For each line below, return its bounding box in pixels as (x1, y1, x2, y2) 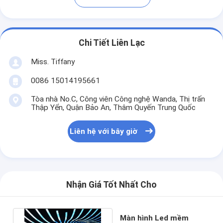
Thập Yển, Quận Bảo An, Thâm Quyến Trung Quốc (30, 103, 196, 112)
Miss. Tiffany (30, 57, 75, 66)
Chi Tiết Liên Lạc (78, 38, 145, 48)
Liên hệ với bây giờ (70, 127, 138, 136)
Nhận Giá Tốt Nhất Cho (66, 180, 157, 190)
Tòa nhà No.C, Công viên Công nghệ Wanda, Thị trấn (30, 94, 205, 104)
